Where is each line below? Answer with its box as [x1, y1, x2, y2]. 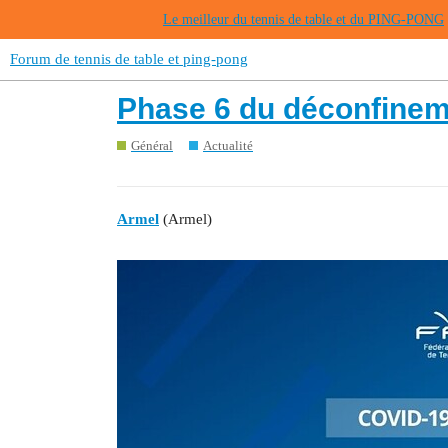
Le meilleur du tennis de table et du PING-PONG [163, 12, 444, 27]
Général [131, 137, 173, 153]
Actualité [203, 137, 253, 153]
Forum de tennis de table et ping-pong [10, 51, 248, 67]
